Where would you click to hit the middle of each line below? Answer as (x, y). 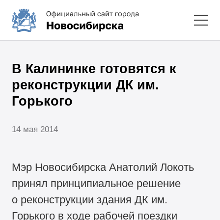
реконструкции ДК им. (86, 85)
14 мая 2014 (35, 129)
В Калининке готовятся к (94, 69)
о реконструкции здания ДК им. (90, 200)
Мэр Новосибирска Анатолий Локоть (103, 167)
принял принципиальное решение (96, 184)
